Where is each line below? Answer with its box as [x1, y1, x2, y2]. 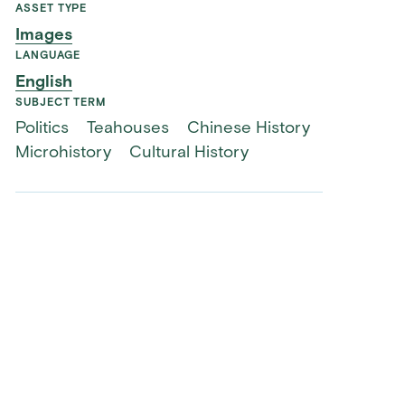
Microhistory [15, 145, 112, 163]
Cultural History [129, 145, 249, 163]
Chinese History [186, 120, 310, 138]
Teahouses [87, 120, 169, 138]
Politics [15, 120, 70, 138]
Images [15, 27, 73, 45]
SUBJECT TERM [15, 97, 106, 108]
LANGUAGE [15, 51, 80, 62]
